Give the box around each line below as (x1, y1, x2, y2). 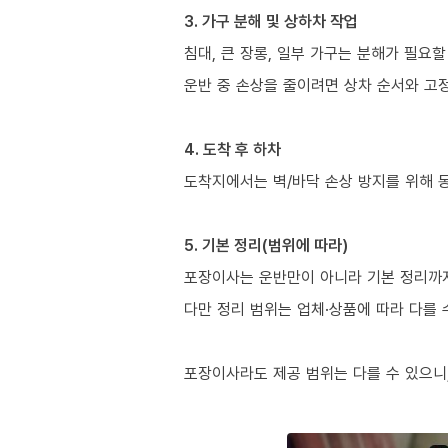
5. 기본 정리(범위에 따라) (184, 233, 348, 256)
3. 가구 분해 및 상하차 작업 (184, 9, 358, 32)
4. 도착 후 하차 (184, 137, 281, 160)
